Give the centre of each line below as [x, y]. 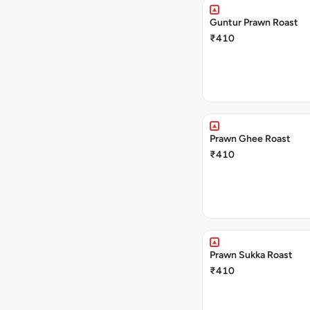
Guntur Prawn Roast [254, 22]
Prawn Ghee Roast [250, 139]
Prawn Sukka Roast [251, 255]
